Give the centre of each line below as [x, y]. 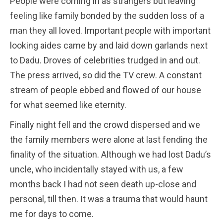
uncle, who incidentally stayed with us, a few [97, 169]
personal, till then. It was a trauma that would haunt [109, 199]
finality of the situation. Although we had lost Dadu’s [111, 154]
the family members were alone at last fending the [109, 139]
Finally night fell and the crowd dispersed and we [105, 124]
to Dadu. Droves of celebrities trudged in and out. [105, 60]
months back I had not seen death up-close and [103, 184]
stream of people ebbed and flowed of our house [106, 90]
